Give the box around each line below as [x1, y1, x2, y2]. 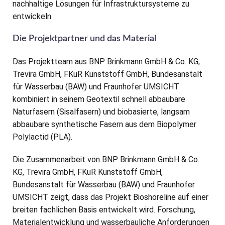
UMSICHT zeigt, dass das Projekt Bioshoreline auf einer [13, 192, 208, 202]
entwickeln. [13, 12, 53, 22]
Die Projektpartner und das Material [13, 34, 156, 44]
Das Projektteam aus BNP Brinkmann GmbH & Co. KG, [13, 57, 200, 67]
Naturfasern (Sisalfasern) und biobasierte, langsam [13, 107, 190, 117]
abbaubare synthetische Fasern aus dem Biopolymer [13, 120, 196, 130]
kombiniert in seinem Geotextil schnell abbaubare [13, 94, 185, 104]
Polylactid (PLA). [13, 132, 72, 142]
